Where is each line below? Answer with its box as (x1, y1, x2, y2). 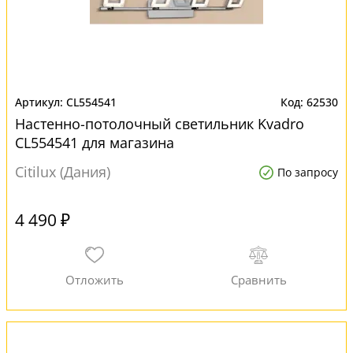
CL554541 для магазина (15, 133, 174, 152)
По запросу (277, 165, 338, 180)
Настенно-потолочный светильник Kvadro (15, 114, 304, 133)
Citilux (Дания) (15, 162, 110, 181)
